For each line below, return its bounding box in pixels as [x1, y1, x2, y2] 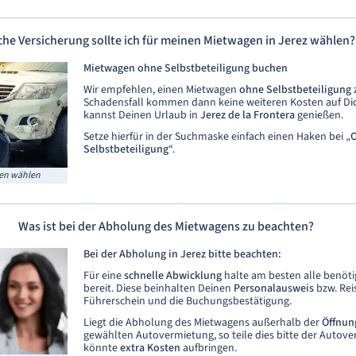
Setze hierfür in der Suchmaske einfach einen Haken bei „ [83, 129, 350, 145]
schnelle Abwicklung [124, 268, 222, 284]
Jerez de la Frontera [200, 107, 295, 123]
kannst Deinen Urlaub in [83, 107, 200, 123]
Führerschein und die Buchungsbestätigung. [83, 293, 292, 310]
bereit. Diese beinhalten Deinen [83, 281, 234, 297]
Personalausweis [234, 281, 314, 297]
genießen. [295, 107, 343, 123]
